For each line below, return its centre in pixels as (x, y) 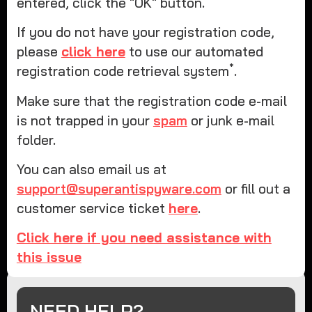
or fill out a (256, 188)
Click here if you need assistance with (144, 238)
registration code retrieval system (123, 71)
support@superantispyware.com (119, 188)
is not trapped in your (85, 120)
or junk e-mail (231, 120)
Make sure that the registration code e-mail (151, 101)
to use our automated (194, 52)
